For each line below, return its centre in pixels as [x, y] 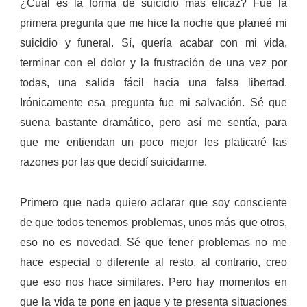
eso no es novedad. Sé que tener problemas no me [153, 242]
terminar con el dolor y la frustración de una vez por [153, 62]
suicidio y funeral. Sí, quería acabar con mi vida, [153, 42]
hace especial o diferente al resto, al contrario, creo [153, 262]
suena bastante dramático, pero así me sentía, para [153, 122]
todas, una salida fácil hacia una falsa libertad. [153, 82]
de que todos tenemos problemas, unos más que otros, [153, 222]
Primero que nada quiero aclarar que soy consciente [153, 202]
